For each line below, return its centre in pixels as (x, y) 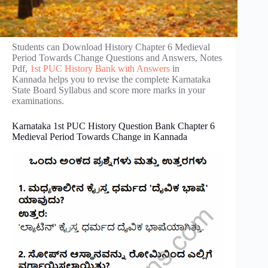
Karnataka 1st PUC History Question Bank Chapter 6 (113, 126)
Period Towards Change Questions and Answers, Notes (117, 58)
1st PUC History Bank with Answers (100, 68)
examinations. (38, 101)
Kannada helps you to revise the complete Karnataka (111, 79)
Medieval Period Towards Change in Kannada (100, 137)
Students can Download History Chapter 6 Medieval (111, 47)
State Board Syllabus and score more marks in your (109, 90)
